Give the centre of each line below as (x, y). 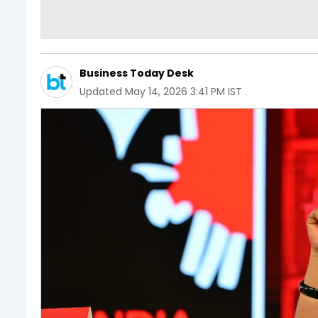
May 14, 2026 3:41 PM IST (183, 92)
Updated (101, 92)
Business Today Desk (137, 73)
